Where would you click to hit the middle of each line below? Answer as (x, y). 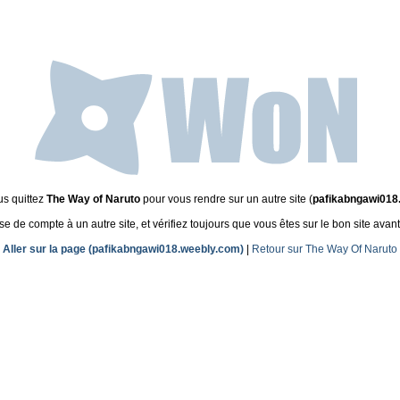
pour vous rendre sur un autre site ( (226, 199)
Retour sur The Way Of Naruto (325, 249)
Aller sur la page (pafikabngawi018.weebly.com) (123, 249)
